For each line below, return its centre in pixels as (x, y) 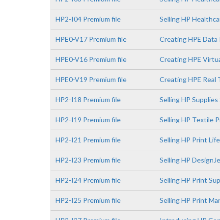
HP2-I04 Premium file (88, 19)
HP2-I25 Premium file (88, 200)
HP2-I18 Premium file (88, 99)
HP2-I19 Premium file (88, 120)
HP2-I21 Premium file (88, 140)
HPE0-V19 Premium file (91, 79)
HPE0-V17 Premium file (91, 39)
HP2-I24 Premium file (88, 180)
